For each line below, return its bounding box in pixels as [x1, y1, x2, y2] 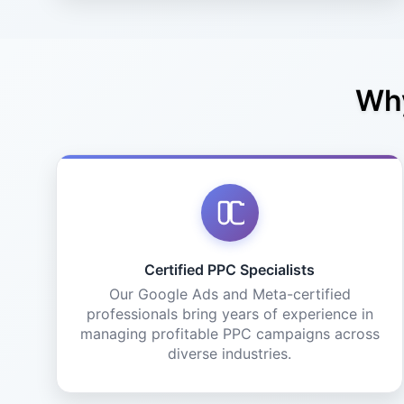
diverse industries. [168, 344, 292, 363]
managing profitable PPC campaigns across [79, 325, 380, 343]
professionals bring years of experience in [86, 305, 373, 323]
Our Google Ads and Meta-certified [108, 285, 351, 303]
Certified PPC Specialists [144, 261, 316, 279]
